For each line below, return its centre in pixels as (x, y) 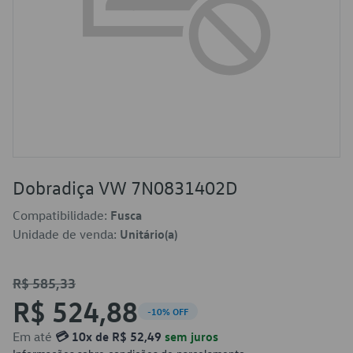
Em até (34, 336)
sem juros (190, 336)
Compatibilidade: (61, 215)
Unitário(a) (149, 234)
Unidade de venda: (66, 234)
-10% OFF (168, 311)
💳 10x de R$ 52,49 (108, 336)
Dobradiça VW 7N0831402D (125, 188)
